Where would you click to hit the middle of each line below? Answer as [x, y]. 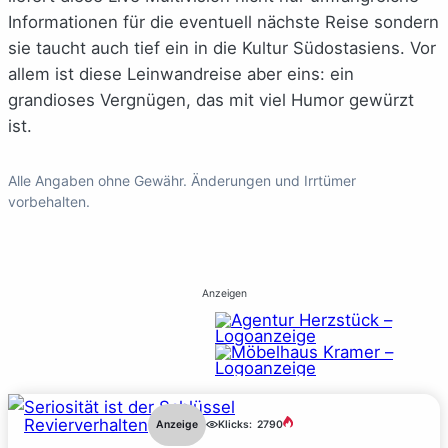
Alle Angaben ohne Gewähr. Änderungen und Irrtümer [182, 180]
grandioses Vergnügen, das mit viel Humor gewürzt [211, 99]
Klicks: [235, 425]
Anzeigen [224, 293]
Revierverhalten [86, 424]
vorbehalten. [49, 201]
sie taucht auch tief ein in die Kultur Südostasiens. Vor [222, 47]
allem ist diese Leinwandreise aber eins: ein [181, 73]
